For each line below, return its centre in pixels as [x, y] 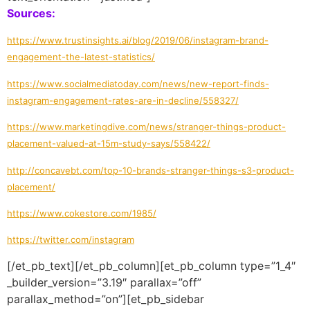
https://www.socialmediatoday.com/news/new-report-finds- [138, 83]
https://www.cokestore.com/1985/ [82, 213]
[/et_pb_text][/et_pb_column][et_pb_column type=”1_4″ [151, 265]
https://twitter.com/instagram [71, 240]
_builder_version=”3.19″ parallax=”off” [104, 282]
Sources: [31, 13]
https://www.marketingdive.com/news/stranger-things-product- [146, 127]
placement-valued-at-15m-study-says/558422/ [109, 144]
